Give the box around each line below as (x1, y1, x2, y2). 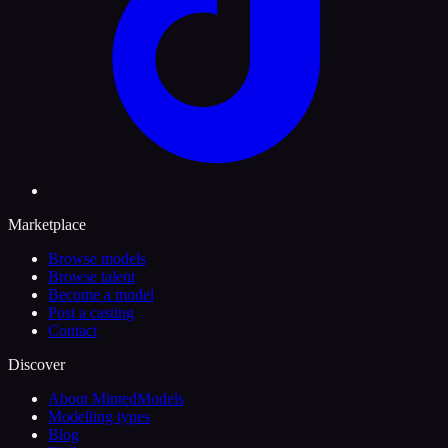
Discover (8, 356, 65, 374)
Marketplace (8, 216, 86, 234)
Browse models (48, 250, 146, 268)
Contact (48, 322, 97, 340)
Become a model (48, 286, 154, 304)
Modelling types (48, 408, 150, 426)
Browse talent (48, 268, 135, 286)
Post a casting (48, 304, 134, 322)
